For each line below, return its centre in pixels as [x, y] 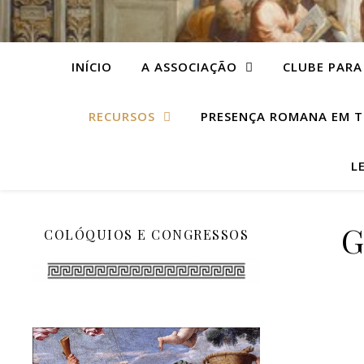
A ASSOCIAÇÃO [189, 67]
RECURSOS [122, 116]
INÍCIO [91, 67]
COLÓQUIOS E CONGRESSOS [146, 234]
